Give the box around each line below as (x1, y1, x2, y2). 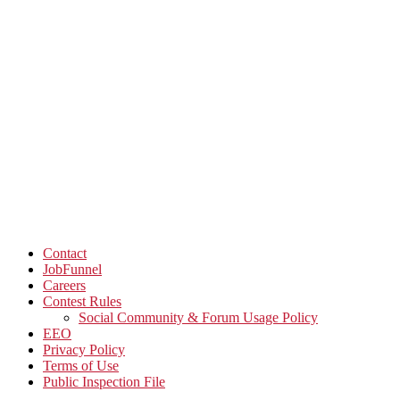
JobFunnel (43, 262, 102, 278)
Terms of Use (43, 358, 119, 374)
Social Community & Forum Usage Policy (79, 310, 318, 326)
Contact (43, 246, 87, 262)
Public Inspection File (43, 374, 165, 390)
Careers (43, 278, 86, 294)
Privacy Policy (43, 342, 125, 358)
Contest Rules (43, 294, 121, 310)
